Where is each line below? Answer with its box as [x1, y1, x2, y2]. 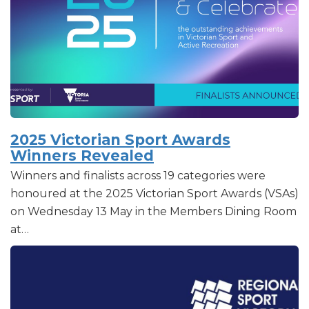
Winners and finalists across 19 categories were [10, 168, 266, 182]
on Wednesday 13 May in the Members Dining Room [10, 204, 297, 218]
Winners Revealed [10, 146, 154, 164]
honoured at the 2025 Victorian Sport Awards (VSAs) [10, 186, 299, 200]
